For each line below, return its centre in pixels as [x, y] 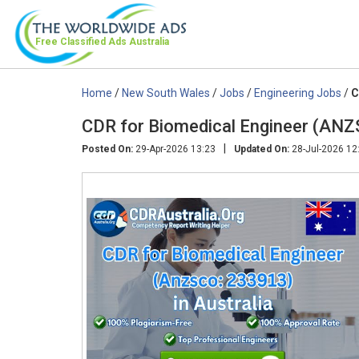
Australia [149, 42]
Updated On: [262, 149]
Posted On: [107, 149]
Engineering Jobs [298, 93]
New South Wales [166, 93]
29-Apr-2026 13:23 [174, 149]
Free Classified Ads [82, 42]
